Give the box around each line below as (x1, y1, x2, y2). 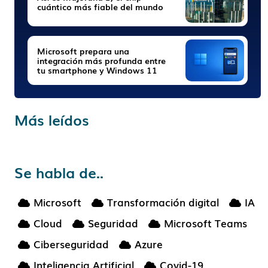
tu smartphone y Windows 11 (37, 64, 157, 76)
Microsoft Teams (164, 215, 247, 230)
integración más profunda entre (37, 54, 166, 66)
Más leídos (14, 109, 89, 130)
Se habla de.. (14, 162, 103, 182)
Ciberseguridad (33, 236, 109, 251)
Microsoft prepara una (37, 45, 129, 57)
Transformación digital (107, 194, 219, 209)
